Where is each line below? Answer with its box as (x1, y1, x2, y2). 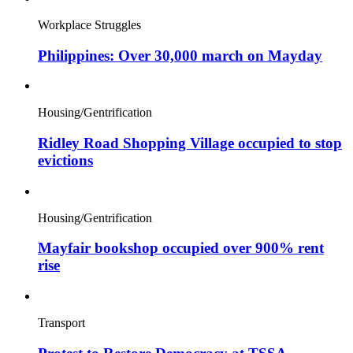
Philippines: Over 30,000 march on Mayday (38, 46, 322, 64)
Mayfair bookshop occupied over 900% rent (38, 240, 324, 257)
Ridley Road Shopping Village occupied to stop (38, 135, 342, 151)
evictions (38, 152, 93, 169)
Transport (38, 316, 85, 330)
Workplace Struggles (38, 17, 141, 32)
